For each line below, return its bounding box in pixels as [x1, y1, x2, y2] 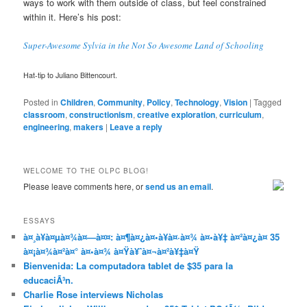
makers [73, 120, 104, 133]
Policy [147, 95, 171, 108]
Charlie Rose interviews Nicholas [23, 287, 164, 301]
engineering [23, 120, 70, 133]
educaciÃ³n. [23, 273, 74, 286]
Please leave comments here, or [23, 180, 146, 193]
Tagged [254, 95, 282, 108]
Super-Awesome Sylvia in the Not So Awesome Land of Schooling [23, 38, 265, 51]
